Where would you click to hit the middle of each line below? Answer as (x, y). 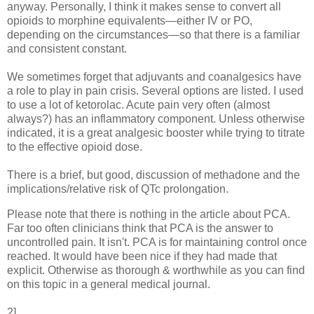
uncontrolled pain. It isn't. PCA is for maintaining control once (157, 243)
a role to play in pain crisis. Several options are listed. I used (155, 91)
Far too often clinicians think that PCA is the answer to (140, 228)
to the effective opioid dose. (75, 147)
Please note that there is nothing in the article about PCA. (149, 214)
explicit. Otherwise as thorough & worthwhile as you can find (156, 271)
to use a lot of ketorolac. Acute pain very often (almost (138, 105)
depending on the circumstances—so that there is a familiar (153, 35)
